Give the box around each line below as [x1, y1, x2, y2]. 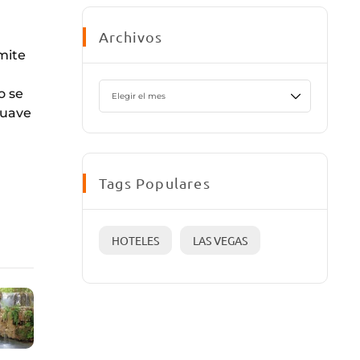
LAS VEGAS [193, 233, 247, 248]
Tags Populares [99, 174, 211, 192]
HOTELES [112, 233, 159, 248]
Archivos [99, 28, 163, 46]
